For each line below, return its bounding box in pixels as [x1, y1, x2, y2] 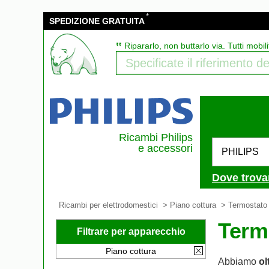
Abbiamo [218, 256, 259, 267]
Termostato [228, 201, 267, 210]
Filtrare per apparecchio [76, 226, 186, 237]
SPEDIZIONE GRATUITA [49, 16, 145, 26]
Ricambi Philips [119, 131, 193, 144]
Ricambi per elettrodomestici [59, 201, 158, 210]
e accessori [138, 142, 193, 154]
